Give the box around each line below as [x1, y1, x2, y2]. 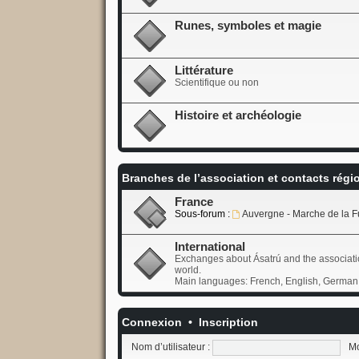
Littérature [174, 63, 233, 77]
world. [174, 264, 201, 276]
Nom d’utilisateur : [131, 341, 210, 353]
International [174, 240, 245, 253]
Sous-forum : [174, 208, 230, 220]
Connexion [121, 315, 182, 329]
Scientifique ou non [174, 76, 259, 88]
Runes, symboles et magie [174, 18, 321, 32]
